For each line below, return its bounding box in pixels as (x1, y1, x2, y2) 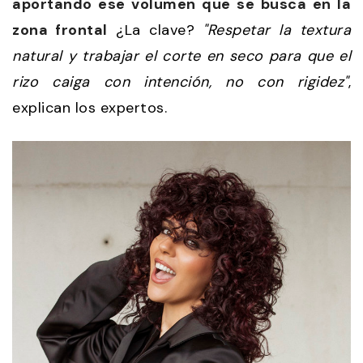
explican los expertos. (12, 97, 167, 117)
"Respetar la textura (203, 19, 352, 40)
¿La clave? (107, 19, 203, 40)
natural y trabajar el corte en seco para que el (12, 45, 351, 66)
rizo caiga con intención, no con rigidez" (12, 71, 348, 92)
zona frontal (12, 19, 108, 40)
